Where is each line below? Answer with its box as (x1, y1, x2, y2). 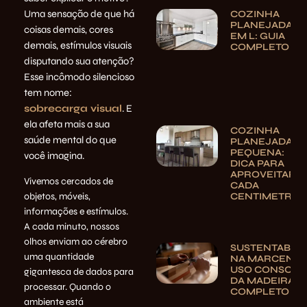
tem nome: (24, 86, 72, 99)
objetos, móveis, (24, 190, 90, 202)
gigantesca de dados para (24, 265, 134, 278)
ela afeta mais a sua (24, 118, 110, 131)
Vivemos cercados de (24, 175, 113, 187)
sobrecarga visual (24, 102, 122, 115)
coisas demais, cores (24, 23, 113, 36)
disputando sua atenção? (24, 55, 134, 68)
